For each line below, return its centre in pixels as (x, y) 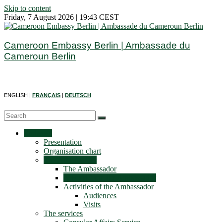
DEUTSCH (78, 95)
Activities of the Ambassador (109, 187)
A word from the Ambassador (110, 178)
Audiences (100, 196)
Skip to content (28, 8)
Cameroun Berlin (40, 56)
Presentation (63, 142)
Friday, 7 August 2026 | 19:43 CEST (61, 17)
